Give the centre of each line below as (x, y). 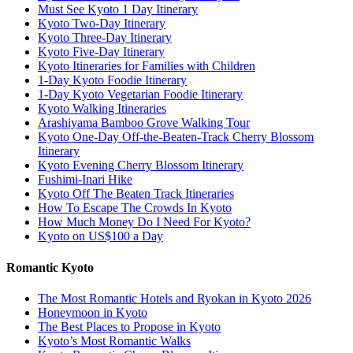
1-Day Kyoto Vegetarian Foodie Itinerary (140, 95)
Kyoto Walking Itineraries (102, 109)
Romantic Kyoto (50, 267)
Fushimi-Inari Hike (85, 180)
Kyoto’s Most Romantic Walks (114, 341)
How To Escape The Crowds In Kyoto (135, 208)
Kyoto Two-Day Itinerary (102, 24)
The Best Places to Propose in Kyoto (129, 327)
